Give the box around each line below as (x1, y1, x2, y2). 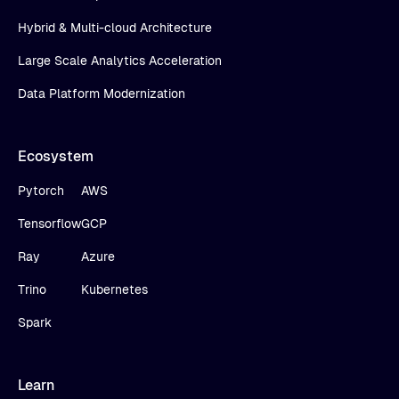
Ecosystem (18, 147, 94, 165)
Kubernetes (81, 281, 148, 297)
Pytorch (18, 183, 64, 198)
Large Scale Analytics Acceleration (18, 53, 222, 68)
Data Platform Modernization (18, 85, 185, 101)
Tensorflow (18, 216, 81, 231)
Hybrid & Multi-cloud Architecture (18, 20, 212, 35)
